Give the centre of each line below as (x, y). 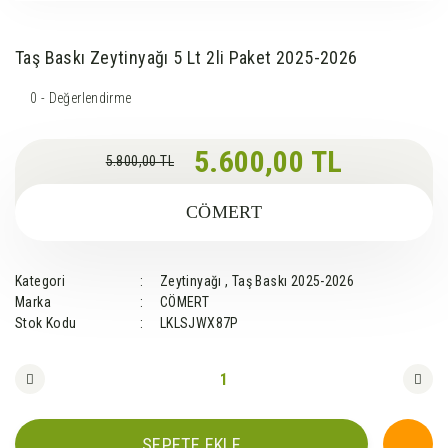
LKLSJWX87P (199, 323)
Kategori (40, 281)
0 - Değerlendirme (81, 98)
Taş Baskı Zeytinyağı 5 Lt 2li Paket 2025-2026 (186, 58)
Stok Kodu (46, 323)
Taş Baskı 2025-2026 (293, 281)
